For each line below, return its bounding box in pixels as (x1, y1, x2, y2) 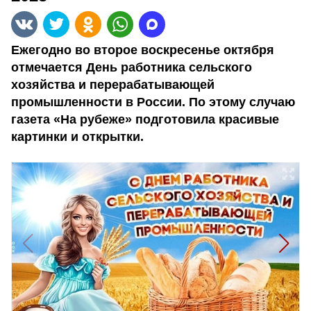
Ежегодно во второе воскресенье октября (11, 43, 274, 57)
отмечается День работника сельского (11, 60, 252, 74)
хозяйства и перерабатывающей (11, 78, 215, 92)
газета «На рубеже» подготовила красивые (11, 112, 279, 126)
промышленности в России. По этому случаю (11, 95, 295, 109)
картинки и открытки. (11, 130, 144, 144)
